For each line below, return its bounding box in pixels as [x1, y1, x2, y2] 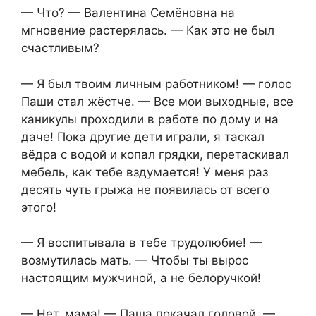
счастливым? [21, 41, 99, 56]
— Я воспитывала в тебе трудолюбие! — [21, 236, 262, 250]
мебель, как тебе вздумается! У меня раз [21, 164, 268, 179]
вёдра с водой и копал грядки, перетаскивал [21, 147, 289, 162]
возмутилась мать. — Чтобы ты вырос [21, 253, 248, 268]
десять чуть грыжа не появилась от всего [21, 182, 269, 197]
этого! [21, 200, 56, 214]
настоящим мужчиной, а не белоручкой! [21, 271, 261, 286]
